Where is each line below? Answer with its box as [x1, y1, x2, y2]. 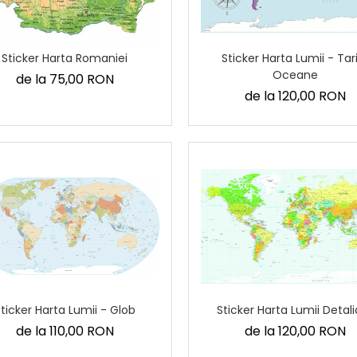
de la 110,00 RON [15, 322, 114, 341]
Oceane [272, 66, 318, 83]
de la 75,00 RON [15, 69, 114, 88]
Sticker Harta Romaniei [2, 49, 128, 66]
